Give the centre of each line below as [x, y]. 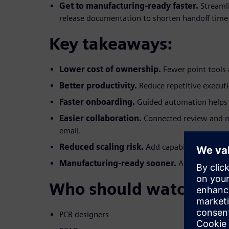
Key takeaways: [111, 43]
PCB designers [84, 214]
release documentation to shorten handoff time [144, 18]
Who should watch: [125, 189]
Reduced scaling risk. [102, 147]
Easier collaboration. [101, 118]
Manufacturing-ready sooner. [119, 163]
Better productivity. [99, 85]
